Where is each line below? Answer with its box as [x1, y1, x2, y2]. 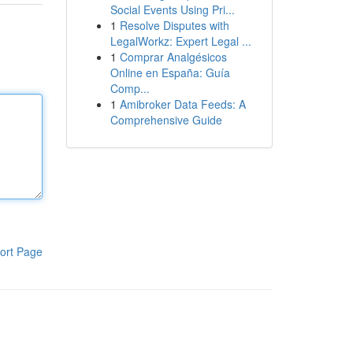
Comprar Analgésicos [119, 49, 227, 65]
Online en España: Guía [110, 65, 230, 80]
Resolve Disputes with [119, 17, 229, 33]
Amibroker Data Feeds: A [119, 96, 246, 112]
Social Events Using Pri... [110, 2, 235, 17]
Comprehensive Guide [110, 112, 222, 128]
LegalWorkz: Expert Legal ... [110, 33, 251, 49]
